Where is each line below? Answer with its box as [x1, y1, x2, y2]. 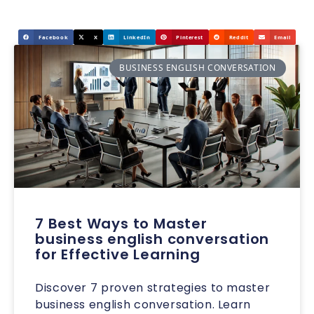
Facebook [39, 33, 69, 41]
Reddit [228, 33, 249, 41]
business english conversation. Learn [35, 296, 252, 313]
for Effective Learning [35, 245, 200, 264]
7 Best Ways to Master [35, 214, 207, 233]
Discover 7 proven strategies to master [35, 280, 271, 296]
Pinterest [176, 33, 204, 41]
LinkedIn [123, 33, 151, 41]
